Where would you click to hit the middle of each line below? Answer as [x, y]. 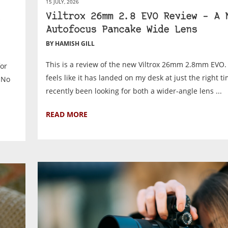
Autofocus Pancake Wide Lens [122, 30]
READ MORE [67, 114]
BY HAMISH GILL [70, 43]
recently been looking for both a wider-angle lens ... [134, 91]
